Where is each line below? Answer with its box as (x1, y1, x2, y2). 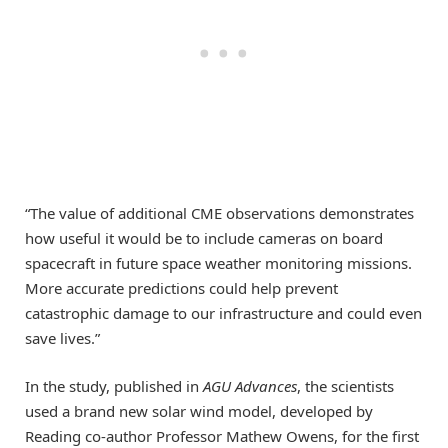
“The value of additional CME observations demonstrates (25, 203, 414, 224)
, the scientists (297, 376, 394, 397)
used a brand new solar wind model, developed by (25, 401, 373, 422)
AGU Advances (203, 376, 297, 397)
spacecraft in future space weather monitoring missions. (25, 253, 412, 274)
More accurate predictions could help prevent (25, 278, 338, 299)
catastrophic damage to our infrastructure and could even (25, 303, 422, 324)
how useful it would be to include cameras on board (25, 228, 383, 249)
